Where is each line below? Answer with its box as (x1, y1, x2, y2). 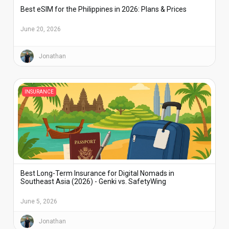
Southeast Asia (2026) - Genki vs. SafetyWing (20, 177, 166, 186)
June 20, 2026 (20, 25, 61, 33)
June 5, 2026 (20, 197, 57, 205)
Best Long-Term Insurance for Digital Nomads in (20, 169, 174, 177)
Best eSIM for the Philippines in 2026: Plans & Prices (20, 5, 187, 13)
